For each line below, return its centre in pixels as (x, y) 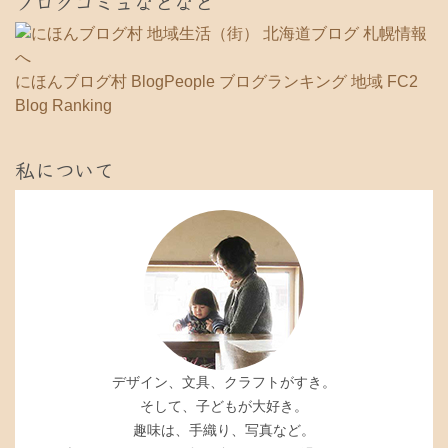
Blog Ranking (63, 105)
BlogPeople (173, 81)
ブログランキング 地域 (301, 81)
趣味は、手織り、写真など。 (224, 429)
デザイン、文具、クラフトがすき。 (224, 381)
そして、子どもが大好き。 (224, 405)
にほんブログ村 (71, 81)
